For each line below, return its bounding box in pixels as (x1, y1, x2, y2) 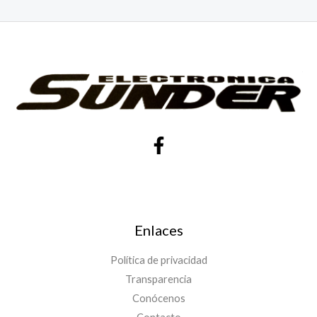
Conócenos (132, 292, 185, 304)
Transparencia (125, 272, 192, 285)
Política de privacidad (110, 253, 207, 266)
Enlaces (134, 221, 183, 238)
